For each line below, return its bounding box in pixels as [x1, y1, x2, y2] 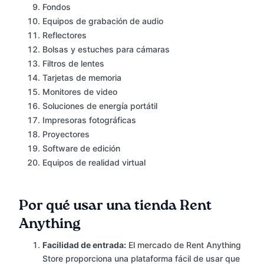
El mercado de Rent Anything [126, 240, 241, 250]
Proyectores [42, 129, 90, 140]
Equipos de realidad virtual [42, 157, 146, 168]
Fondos [42, 2, 71, 12]
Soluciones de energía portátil [42, 101, 157, 111]
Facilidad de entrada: [42, 240, 126, 250]
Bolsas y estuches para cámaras [42, 44, 170, 55]
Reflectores [42, 30, 87, 41]
